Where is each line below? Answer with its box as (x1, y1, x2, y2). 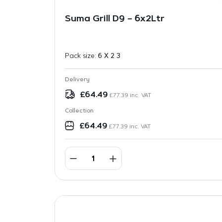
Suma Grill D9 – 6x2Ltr (64, 15, 165, 24)
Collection (64, 108, 94, 114)
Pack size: (64, 53, 98, 59)
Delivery (64, 77, 90, 83)
